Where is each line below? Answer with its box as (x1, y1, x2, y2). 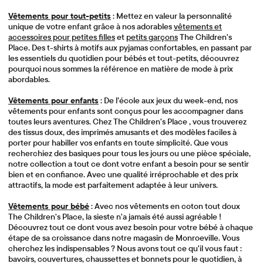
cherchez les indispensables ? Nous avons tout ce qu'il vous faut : (8, 243, 242, 254)
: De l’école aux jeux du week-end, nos (99, 95, 238, 106)
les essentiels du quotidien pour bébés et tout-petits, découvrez (8, 53, 239, 63)
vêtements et (174, 21, 222, 32)
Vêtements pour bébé (8, 201, 89, 211)
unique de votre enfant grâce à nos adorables (8, 21, 174, 32)
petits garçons (126, 32, 178, 42)
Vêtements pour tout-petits (8, 11, 111, 21)
